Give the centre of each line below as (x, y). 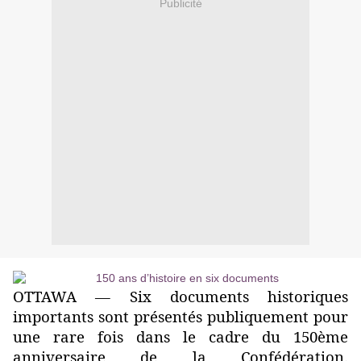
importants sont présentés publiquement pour (180, 317)
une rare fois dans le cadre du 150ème (180, 337)
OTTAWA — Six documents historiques (180, 297)
